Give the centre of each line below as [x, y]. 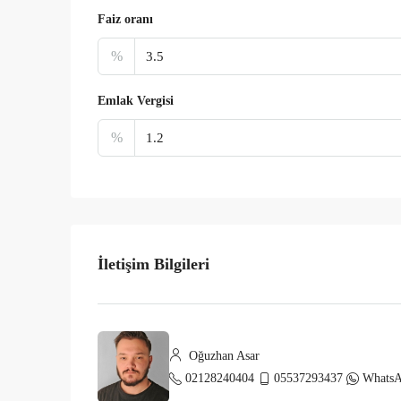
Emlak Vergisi [136, 101]
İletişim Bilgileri [154, 264]
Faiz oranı [125, 19]
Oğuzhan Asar [222, 356]
